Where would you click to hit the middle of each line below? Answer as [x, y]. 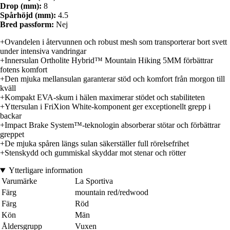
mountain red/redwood [112, 193]
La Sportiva [94, 181]
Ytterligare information [45, 170]
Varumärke [19, 181]
